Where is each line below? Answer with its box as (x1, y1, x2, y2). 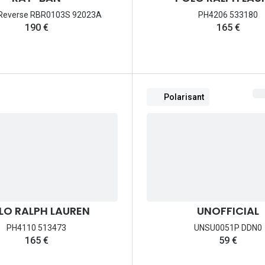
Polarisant (164, 92, 204, 102)
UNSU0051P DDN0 (194, 223, 262, 233)
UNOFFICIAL (197, 203, 259, 219)
